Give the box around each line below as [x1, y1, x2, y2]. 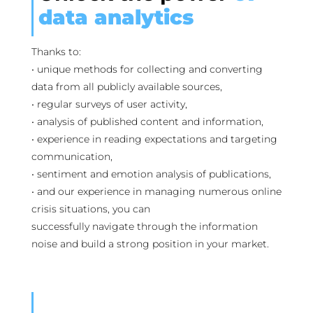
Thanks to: [31, 45, 81, 59]
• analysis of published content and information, [31, 115, 263, 129]
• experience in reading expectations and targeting [31, 133, 277, 146]
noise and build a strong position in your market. [31, 238, 269, 251]
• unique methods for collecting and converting [31, 63, 263, 76]
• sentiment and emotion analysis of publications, [31, 168, 271, 181]
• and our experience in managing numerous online [31, 185, 282, 198]
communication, [31, 150, 112, 163]
